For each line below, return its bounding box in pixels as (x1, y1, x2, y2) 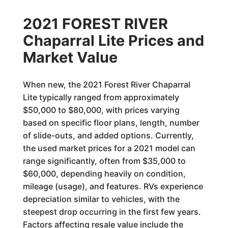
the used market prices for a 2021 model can (22, 143, 195, 153)
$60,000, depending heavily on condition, (22, 168, 186, 179)
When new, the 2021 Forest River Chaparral (22, 79, 190, 90)
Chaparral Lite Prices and (22, 32, 204, 49)
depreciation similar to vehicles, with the (22, 194, 180, 204)
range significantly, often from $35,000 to (22, 156, 186, 166)
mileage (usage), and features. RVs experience (22, 181, 203, 191)
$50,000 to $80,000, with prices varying (22, 105, 180, 115)
